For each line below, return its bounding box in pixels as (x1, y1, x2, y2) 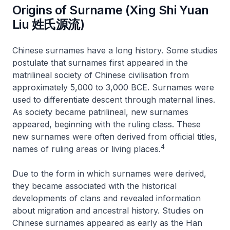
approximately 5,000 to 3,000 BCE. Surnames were (12, 82, 214, 92)
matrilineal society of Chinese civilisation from (12, 70, 189, 80)
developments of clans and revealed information (12, 193, 201, 203)
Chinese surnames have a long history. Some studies (12, 45, 218, 55)
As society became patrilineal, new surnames (12, 107, 188, 117)
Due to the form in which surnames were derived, (12, 168, 206, 179)
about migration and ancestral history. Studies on (12, 205, 203, 216)
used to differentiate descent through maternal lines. (12, 94, 215, 105)
